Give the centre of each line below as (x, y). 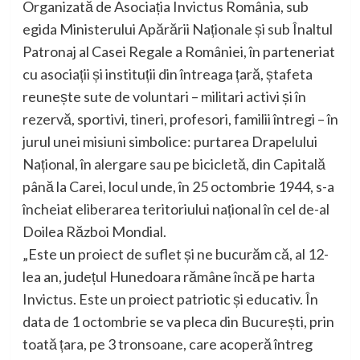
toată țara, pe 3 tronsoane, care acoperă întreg (167, 344)
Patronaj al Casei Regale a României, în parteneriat (178, 51)
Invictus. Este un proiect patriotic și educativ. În (170, 299)
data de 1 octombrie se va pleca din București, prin (178, 321)
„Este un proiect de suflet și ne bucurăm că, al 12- (175, 254)
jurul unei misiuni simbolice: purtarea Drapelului (170, 141)
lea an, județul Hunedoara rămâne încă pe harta (168, 276)
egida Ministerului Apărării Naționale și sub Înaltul (177, 29)
